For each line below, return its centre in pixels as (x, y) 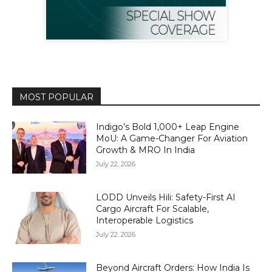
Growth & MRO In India (146, 150)
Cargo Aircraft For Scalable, (153, 209)
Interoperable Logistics (145, 221)
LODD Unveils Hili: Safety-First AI (166, 198)
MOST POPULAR (56, 97)
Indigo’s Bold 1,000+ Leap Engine (168, 127)
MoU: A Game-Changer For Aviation (172, 139)
